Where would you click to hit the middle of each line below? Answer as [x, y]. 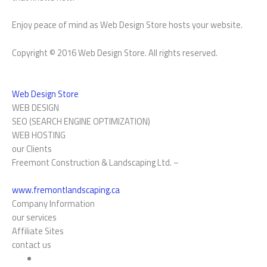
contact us [32, 245]
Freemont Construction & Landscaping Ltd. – [95, 163]
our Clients [32, 149]
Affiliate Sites [38, 231]
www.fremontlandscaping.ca [66, 190]
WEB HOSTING [39, 135]
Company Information [53, 204]
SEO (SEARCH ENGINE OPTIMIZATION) [81, 122]
